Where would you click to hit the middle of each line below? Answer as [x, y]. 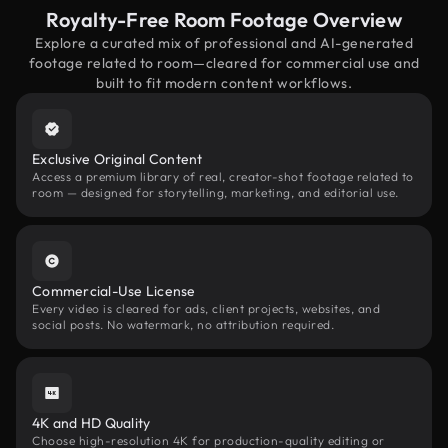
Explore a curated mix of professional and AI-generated [224, 43]
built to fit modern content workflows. [224, 83]
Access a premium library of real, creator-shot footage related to [223, 176]
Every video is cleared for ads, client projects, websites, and [206, 308]
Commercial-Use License [114, 291]
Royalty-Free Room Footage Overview [224, 19]
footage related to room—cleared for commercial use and [224, 63]
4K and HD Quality [91, 423]
